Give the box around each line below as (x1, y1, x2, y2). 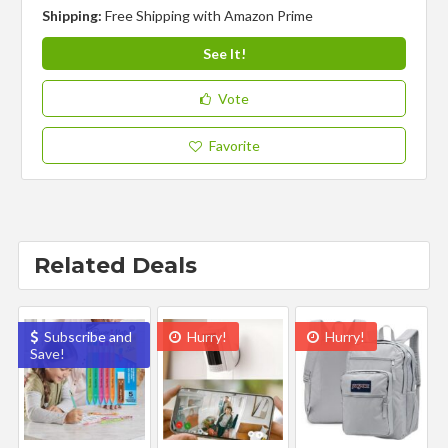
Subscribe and (40, 327, 132, 345)
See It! (202, 44, 246, 62)
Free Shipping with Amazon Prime (105, 6, 314, 24)
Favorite (208, 136, 260, 154)
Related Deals (33, 251, 197, 279)
